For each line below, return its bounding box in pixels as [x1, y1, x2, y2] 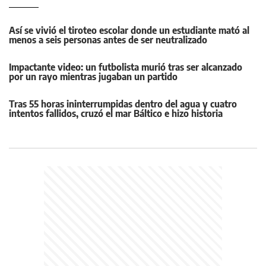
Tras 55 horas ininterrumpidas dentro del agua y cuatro [9, 98, 237, 110]
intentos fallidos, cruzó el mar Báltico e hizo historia [9, 107, 223, 120]
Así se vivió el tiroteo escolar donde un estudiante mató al [9, 24, 249, 37]
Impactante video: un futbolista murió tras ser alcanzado [9, 61, 242, 74]
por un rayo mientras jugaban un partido [9, 71, 178, 83]
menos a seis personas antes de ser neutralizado [9, 34, 207, 46]
